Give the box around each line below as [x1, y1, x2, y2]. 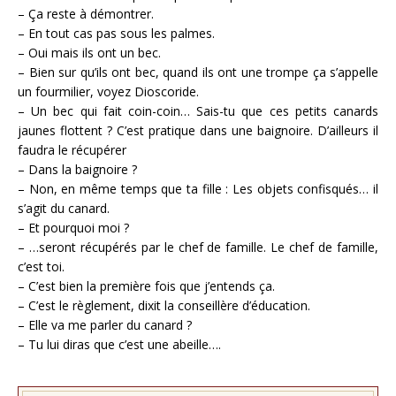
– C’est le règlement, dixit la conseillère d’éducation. [18, 296, 310, 314]
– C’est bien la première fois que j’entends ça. [18, 277, 275, 294]
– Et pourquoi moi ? [18, 218, 129, 236]
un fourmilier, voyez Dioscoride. [18, 82, 199, 100]
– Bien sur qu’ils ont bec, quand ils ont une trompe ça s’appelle [18, 63, 378, 80]
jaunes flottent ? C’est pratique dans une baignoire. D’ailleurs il [18, 121, 378, 139]
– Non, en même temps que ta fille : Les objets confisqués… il [18, 179, 378, 197]
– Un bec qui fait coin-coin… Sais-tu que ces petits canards [18, 102, 378, 119]
